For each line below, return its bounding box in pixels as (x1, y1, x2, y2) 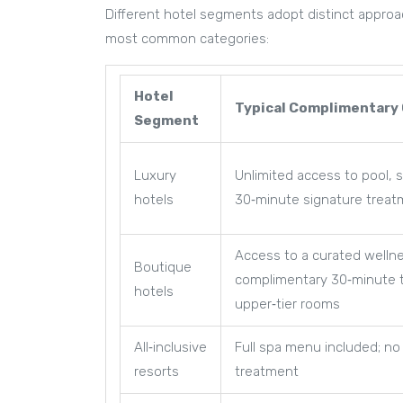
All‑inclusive (134, 338, 207, 355)
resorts (134, 363, 179, 380)
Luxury (134, 166, 176, 184)
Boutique (134, 258, 192, 275)
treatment (235, 363, 299, 380)
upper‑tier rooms (235, 295, 340, 312)
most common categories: (105, 30, 269, 47)
